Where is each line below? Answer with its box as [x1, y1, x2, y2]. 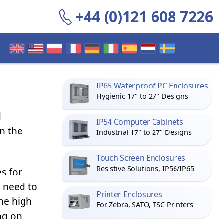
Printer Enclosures [96, 189, 162, 199]
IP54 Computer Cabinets [96, 116, 183, 127]
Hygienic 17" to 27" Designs [96, 91, 188, 101]
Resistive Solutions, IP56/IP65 [96, 164, 194, 173]
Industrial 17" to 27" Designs [96, 128, 192, 137]
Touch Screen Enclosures [96, 153, 186, 163]
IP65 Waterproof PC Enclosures [96, 80, 208, 91]
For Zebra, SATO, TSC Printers [96, 200, 193, 209]
